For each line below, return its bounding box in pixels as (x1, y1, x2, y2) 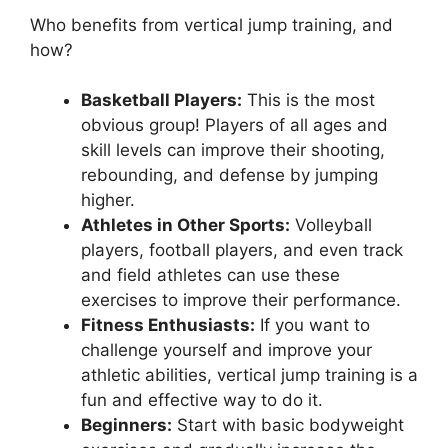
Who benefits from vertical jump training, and (30, 14, 393, 35)
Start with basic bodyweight (172, 415, 404, 435)
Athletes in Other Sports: (81, 215, 290, 235)
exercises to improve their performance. (81, 290, 401, 310)
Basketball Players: (81, 90, 242, 110)
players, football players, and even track (81, 240, 403, 260)
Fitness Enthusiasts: (81, 315, 255, 335)
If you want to (255, 315, 370, 335)
